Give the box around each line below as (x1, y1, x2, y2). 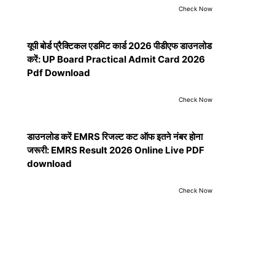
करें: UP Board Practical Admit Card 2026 (27, 53, 205, 65)
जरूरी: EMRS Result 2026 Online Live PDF (27, 144, 204, 156)
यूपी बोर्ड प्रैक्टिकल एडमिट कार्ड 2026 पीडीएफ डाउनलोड (27, 40, 212, 52)
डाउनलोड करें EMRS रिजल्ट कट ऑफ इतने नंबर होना (27, 131, 203, 142)
